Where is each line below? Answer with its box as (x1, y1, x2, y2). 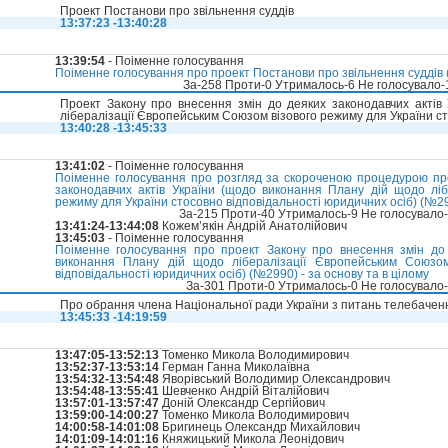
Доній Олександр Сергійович (159, 396, 325, 411)
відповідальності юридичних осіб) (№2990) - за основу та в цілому (55, 267, 429, 282)
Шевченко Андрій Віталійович (159, 384, 329, 399)
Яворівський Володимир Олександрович (159, 372, 390, 387)
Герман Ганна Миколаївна (159, 360, 310, 375)
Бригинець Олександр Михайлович (159, 420, 360, 435)
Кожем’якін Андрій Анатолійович (159, 219, 347, 234)
